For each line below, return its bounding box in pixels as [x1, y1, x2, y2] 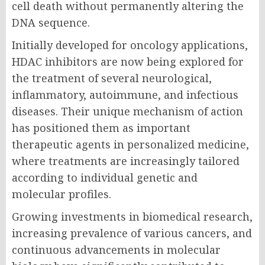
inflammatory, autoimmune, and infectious [12, 88, 238, 102]
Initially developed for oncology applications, [12, 38, 248, 52]
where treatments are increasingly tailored [12, 154, 240, 168]
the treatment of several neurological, [12, 71, 212, 85]
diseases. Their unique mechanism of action [12, 104, 243, 118]
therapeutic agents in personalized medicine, [12, 137, 249, 151]
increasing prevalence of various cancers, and [12, 226, 252, 240]
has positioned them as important [12, 121, 190, 135]
